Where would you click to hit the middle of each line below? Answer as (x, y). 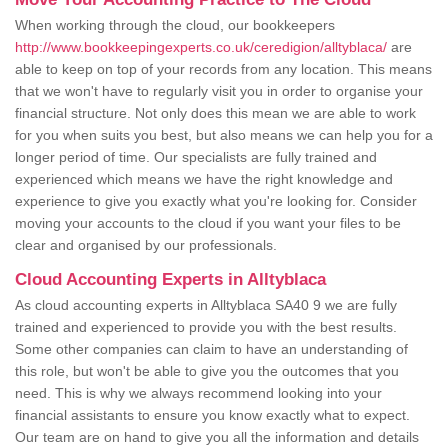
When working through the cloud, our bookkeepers (175, 25)
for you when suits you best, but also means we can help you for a (224, 135)
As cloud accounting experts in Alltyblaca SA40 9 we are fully (206, 305)
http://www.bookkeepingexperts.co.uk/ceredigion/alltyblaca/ (201, 47)
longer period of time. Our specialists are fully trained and (196, 157)
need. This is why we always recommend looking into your (198, 393)
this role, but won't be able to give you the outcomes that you (207, 371)
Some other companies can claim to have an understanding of (211, 349)
